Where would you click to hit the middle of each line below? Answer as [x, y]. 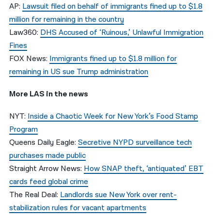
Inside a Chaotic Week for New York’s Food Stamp [113, 116]
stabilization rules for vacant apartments [78, 208]
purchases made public [48, 155]
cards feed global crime [49, 182]
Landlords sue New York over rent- [119, 195]
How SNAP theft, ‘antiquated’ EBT [144, 169]
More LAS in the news [49, 94]
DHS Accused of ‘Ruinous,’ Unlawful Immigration [122, 32]
